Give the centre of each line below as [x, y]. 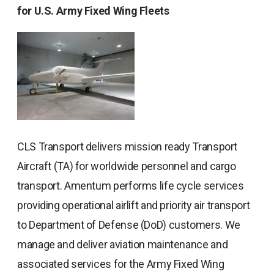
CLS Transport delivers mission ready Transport [128, 146]
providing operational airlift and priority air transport [134, 205]
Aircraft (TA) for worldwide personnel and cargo [127, 166]
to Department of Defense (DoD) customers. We [129, 224]
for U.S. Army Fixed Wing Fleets [93, 10]
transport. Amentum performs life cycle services [131, 185]
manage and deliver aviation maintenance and [123, 244]
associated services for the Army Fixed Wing [121, 264]
